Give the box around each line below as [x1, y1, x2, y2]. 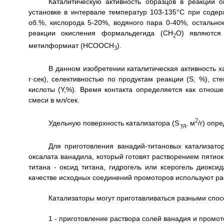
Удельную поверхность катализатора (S [48, 118, 179, 127]
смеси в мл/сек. [28, 96, 79, 104]
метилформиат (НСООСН [28, 41, 114, 50]
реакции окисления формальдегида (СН [28, 28, 173, 37]
